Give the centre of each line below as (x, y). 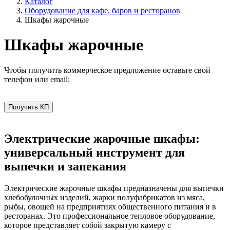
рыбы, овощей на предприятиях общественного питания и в (110, 206)
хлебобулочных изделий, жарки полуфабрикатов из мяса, (104, 197)
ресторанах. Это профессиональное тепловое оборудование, (110, 216)
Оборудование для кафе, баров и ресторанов (102, 11)
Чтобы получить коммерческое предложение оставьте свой (107, 70)
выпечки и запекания (65, 166)
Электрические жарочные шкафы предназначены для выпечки (114, 188)
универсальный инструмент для (94, 152)
